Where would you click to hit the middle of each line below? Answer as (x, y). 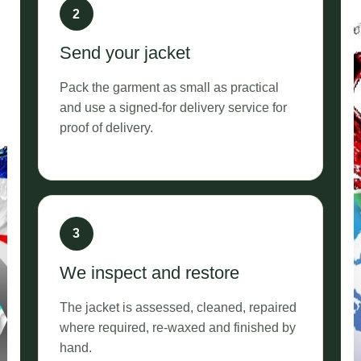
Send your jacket (124, 53)
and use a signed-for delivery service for (173, 108)
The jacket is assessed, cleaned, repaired (178, 307)
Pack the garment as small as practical (169, 88)
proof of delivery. (106, 128)
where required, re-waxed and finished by (177, 327)
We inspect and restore (149, 272)
